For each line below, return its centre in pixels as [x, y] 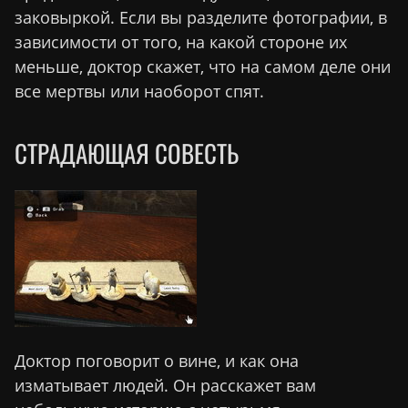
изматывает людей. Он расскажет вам [165, 385]
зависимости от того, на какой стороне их [181, 41]
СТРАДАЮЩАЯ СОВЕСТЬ [127, 153]
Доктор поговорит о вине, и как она [157, 360]
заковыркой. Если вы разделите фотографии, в [201, 17]
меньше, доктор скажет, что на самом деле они [203, 66]
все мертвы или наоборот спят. [139, 91]
